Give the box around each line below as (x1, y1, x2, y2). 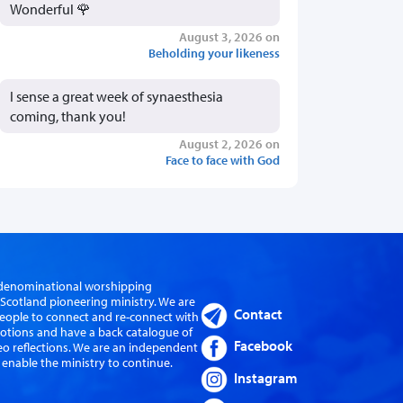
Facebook (234, 336, 292, 355)
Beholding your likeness (148, 43, 280, 61)
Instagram (234, 368, 298, 387)
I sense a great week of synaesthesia (10, 86, 223, 105)
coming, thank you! (10, 106, 126, 125)
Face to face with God (166, 150, 280, 168)
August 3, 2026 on (179, 27, 280, 45)
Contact (234, 305, 282, 324)
